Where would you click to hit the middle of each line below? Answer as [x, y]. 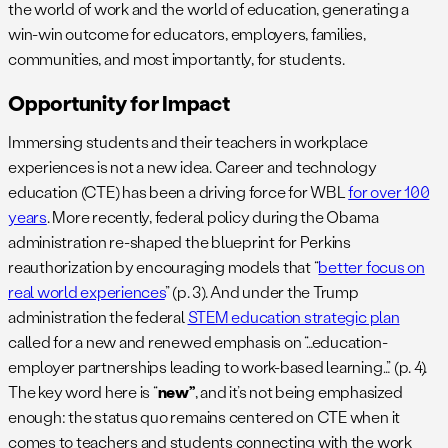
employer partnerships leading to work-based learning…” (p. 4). [218, 367]
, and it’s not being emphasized [298, 392]
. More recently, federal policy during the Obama [212, 217]
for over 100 [389, 192]
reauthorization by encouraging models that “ [163, 267]
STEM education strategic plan [293, 317]
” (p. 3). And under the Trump [261, 292]
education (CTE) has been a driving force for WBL [178, 192]
